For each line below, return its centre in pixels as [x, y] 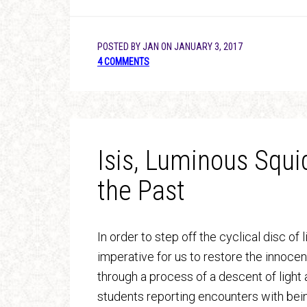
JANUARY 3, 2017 [208, 47]
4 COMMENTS [123, 62]
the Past [141, 191]
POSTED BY [120, 47]
